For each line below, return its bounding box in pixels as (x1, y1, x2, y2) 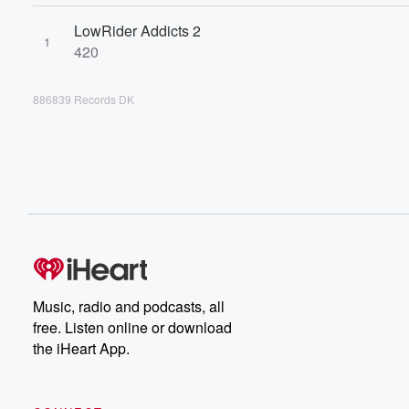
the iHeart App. (33, 338, 130, 359)
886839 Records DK (33, 91, 134, 107)
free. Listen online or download (33, 317, 232, 338)
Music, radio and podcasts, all (33, 296, 225, 317)
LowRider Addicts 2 (74, 20, 201, 41)
